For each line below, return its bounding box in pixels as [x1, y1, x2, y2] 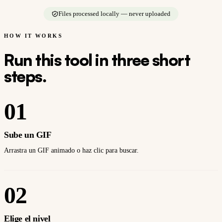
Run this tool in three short [4, 50, 190, 70]
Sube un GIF [4, 130, 52, 140]
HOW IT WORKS [4, 33, 63, 39]
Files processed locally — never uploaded [58, 10, 170, 18]
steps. [4, 66, 46, 87]
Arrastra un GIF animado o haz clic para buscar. [4, 147, 139, 155]
